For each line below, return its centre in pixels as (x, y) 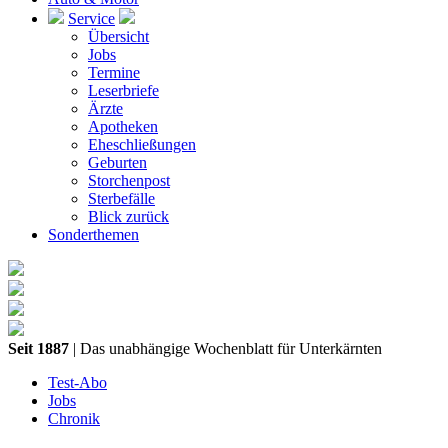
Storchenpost (129, 180)
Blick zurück (128, 216)
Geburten (117, 162)
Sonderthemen (93, 234)
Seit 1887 (38, 348)
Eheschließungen (142, 144)
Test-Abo (77, 382)
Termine (114, 72)
